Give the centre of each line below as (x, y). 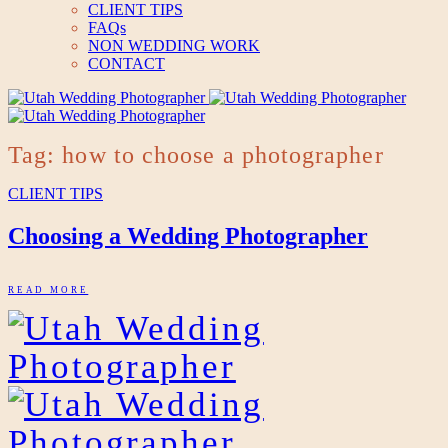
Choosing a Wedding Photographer (188, 236)
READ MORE (48, 289)
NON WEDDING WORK (174, 45)
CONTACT (126, 63)
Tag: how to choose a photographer (196, 155)
